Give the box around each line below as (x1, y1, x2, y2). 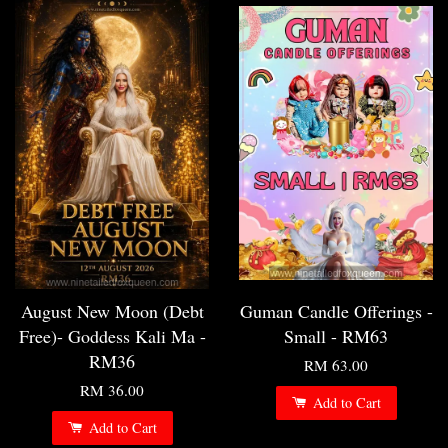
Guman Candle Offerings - (239, 298, 433, 323)
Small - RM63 (284, 323, 388, 348)
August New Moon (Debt (20, 298, 204, 323)
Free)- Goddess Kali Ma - (18, 323, 206, 348)
